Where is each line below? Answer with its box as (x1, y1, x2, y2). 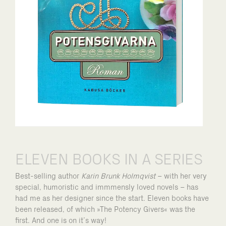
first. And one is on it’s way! (15, 216, 106, 224)
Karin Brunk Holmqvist (81, 172, 155, 180)
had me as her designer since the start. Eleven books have (15, 194, 209, 202)
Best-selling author (15, 172, 81, 180)
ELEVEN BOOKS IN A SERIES (15, 152, 203, 167)
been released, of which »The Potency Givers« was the (15, 205, 195, 213)
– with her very (155, 172, 207, 180)
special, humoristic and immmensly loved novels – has (15, 183, 198, 191)
